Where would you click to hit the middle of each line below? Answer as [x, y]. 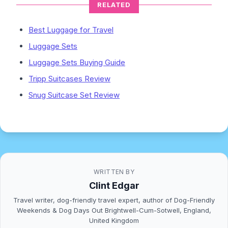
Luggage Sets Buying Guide [77, 62]
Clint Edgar [114, 186]
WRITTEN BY [114, 172]
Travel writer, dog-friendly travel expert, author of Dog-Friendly [114, 200]
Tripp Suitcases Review [69, 79]
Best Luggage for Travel [71, 30]
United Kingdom [114, 221]
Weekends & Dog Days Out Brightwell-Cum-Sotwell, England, [114, 210]
